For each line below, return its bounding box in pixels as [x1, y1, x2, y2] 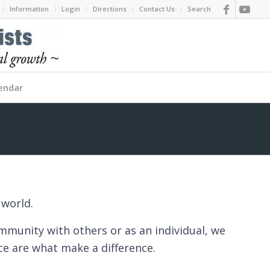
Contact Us [139, 4, 175, 13]
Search [187, 4, 212, 13]
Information [10, 4, 49, 13]
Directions [93, 4, 127, 13]
